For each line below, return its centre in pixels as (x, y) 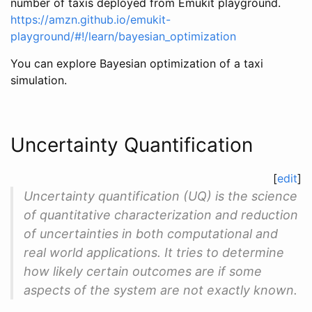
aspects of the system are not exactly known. (161, 290)
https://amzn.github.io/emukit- (91, 19)
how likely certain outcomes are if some (143, 271)
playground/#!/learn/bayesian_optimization (123, 36)
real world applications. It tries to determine (154, 252)
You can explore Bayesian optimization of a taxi (137, 63)
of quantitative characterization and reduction (161, 214)
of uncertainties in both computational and (151, 233)
